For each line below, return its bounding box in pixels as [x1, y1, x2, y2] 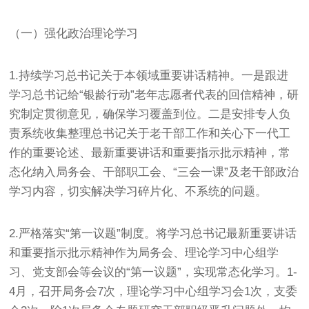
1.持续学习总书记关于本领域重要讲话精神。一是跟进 [9, 68, 289, 82]
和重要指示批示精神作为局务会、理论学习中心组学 [9, 246, 279, 259]
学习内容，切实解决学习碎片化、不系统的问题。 [9, 184, 268, 198]
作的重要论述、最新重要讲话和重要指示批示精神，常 [9, 146, 291, 159]
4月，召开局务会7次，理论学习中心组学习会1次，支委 [9, 284, 298, 298]
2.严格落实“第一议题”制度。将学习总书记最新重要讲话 [9, 226, 297, 240]
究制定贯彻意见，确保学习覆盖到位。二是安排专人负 [9, 107, 291, 121]
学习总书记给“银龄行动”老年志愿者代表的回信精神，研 [9, 88, 299, 101]
